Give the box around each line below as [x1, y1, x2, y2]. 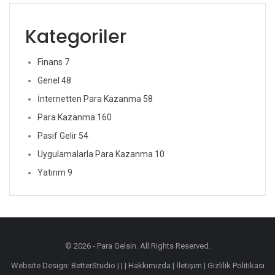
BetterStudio [71, 260, 115, 270]
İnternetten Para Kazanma [37, 93, 143, 104]
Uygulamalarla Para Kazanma [37, 149, 155, 159]
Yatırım [37, 167, 68, 177]
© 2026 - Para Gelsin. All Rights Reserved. [64, 241, 211, 250]
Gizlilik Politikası [207, 260, 265, 270]
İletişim [176, 260, 202, 270]
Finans [37, 56, 64, 67]
